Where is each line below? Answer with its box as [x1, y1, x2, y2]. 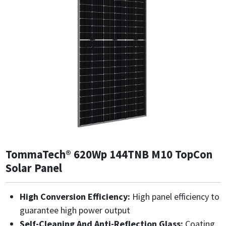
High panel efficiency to [130, 191, 219, 202]
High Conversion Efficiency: [19, 191, 130, 202]
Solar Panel [5, 161, 62, 175]
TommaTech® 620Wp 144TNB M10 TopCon [5, 147, 212, 161]
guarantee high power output [19, 204, 130, 216]
